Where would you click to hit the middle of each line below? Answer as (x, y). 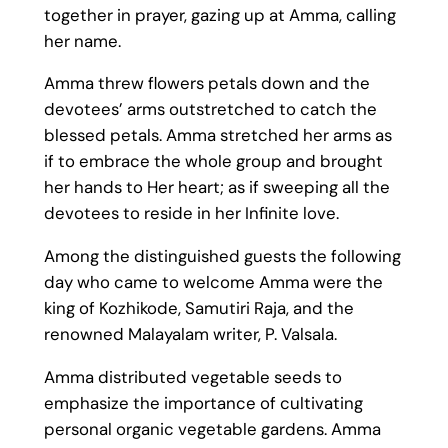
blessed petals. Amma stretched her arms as (217, 135)
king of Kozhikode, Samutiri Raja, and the (198, 308)
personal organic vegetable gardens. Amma (212, 429)
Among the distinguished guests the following (222, 256)
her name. (82, 40)
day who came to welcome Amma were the (213, 282)
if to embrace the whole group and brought (213, 161)
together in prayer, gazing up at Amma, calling (219, 14)
